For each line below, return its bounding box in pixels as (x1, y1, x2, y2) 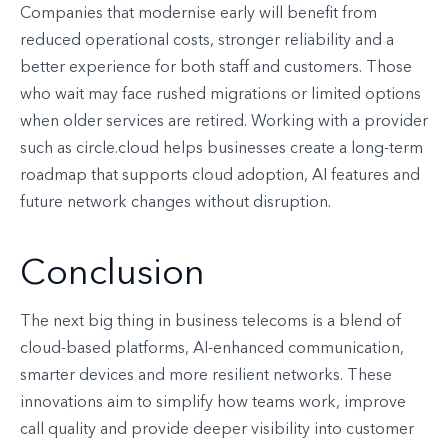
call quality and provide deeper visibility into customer (20, 422, 414, 439)
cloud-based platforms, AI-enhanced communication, (20, 341, 404, 358)
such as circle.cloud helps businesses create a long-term (20, 141, 423, 158)
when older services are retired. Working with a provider (20, 114, 428, 131)
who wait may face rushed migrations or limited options (20, 87, 421, 104)
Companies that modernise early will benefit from (20, 6, 377, 23)
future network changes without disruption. (20, 195, 331, 212)
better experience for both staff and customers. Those (20, 60, 412, 77)
